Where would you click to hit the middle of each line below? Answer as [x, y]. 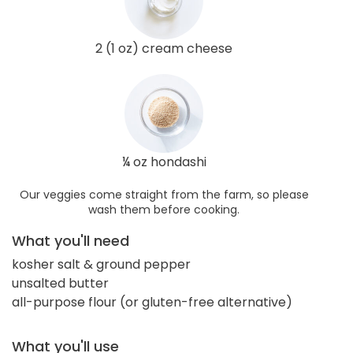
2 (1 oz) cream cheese [164, 48]
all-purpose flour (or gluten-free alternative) [152, 302]
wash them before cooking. [164, 209]
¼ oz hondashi [164, 162]
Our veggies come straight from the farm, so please [164, 194]
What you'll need [71, 240]
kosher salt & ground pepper [101, 264]
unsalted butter [60, 283]
